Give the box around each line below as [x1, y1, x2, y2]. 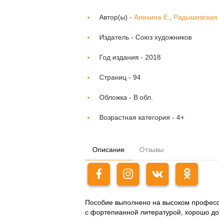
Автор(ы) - [99, 13, 134, 21]
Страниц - [99, 73, 133, 81]
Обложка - [99, 93, 133, 101]
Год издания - [99, 53, 145, 61]
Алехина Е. [134, 13, 170, 21]
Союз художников [135, 33, 192, 41]
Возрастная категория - [99, 113, 176, 121]
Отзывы [139, 146, 164, 153]
